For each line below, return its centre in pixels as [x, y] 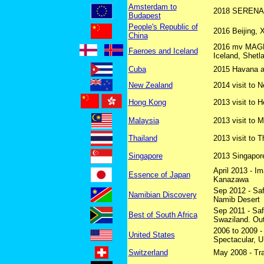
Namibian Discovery [162, 195]
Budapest [144, 16]
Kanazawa [231, 179]
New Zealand [150, 85]
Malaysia [143, 121]
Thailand [143, 138]
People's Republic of [163, 27]
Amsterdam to [152, 7]
